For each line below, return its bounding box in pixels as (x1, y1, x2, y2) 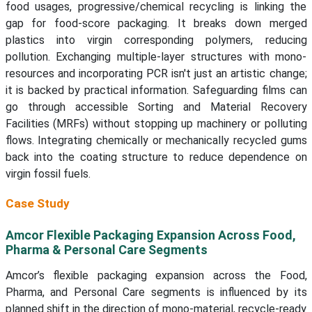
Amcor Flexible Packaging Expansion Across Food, (5, 228, 296, 243)
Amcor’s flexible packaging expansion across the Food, (5, 269, 307, 283)
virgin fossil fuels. (5, 167, 91, 181)
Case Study (5, 196, 70, 211)
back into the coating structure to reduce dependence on (5, 150, 307, 164)
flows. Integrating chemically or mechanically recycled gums (5, 134, 307, 148)
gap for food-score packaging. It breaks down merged (5, 17, 307, 31)
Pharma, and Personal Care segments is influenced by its (5, 286, 307, 299)
